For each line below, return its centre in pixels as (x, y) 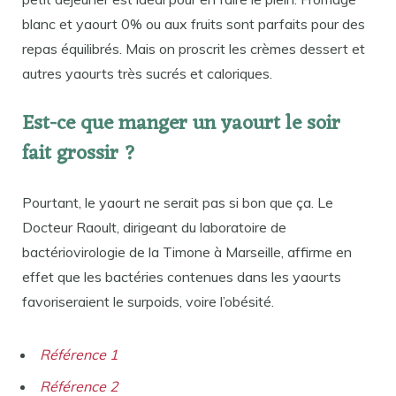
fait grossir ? (79, 155)
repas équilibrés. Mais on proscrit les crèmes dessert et (194, 48)
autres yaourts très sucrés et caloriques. (147, 73)
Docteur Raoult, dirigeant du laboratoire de (154, 228)
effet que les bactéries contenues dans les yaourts (182, 277)
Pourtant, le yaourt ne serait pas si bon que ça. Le (178, 203)
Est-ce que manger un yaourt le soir (181, 125)
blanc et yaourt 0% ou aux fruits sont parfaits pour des (194, 23)
